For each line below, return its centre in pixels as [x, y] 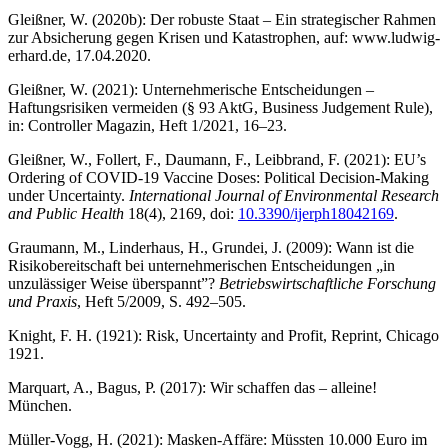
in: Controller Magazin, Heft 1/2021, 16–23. [147, 126]
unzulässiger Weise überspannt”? [113, 284]
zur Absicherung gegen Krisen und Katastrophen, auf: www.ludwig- [224, 38]
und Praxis [42, 302]
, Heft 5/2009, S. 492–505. [161, 302]
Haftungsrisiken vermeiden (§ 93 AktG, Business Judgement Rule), [220, 108]
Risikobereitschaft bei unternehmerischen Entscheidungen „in [201, 266]
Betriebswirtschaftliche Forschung [327, 284]
